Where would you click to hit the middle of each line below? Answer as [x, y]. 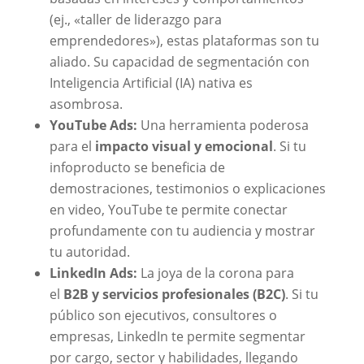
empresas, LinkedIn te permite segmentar [177, 336]
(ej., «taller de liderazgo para [135, 19]
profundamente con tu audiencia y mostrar [182, 230]
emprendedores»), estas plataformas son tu [184, 40]
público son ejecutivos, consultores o [163, 315]
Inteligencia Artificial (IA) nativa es [151, 82]
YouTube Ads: [93, 125]
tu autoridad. [89, 251]
